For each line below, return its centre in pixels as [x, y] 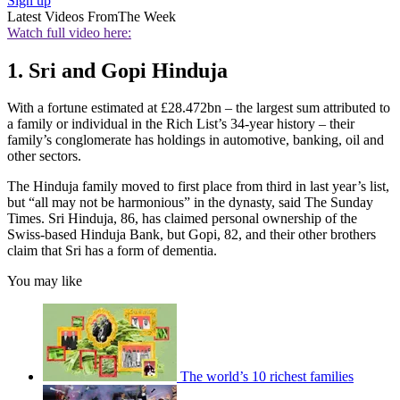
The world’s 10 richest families [267, 377]
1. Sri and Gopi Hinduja [117, 70]
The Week [147, 16]
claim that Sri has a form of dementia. [112, 251]
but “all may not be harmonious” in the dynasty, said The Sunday [190, 203]
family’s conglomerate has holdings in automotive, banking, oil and [196, 140]
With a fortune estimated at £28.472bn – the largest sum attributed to [199, 108]
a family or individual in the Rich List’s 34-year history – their [181, 124]
